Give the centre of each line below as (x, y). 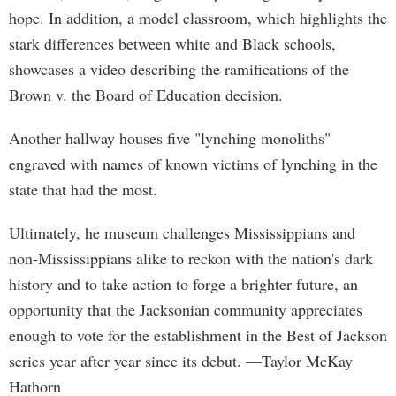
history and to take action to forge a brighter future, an (183, 284)
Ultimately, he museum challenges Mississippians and (182, 232)
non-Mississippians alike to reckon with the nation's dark (191, 258)
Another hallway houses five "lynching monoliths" (170, 138)
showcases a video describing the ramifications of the (179, 69)
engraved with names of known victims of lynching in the (193, 164)
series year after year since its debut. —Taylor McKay (181, 361)
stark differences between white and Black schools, (172, 43)
